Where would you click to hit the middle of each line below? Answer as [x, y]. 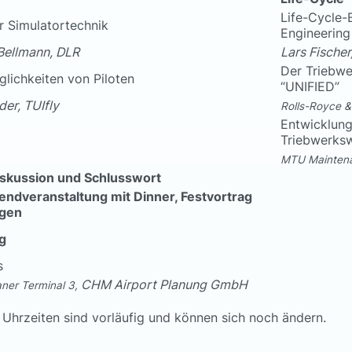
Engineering [315, 33]
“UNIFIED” [310, 87]
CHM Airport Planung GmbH [164, 285]
